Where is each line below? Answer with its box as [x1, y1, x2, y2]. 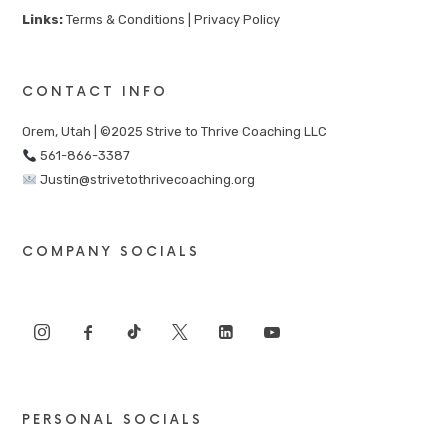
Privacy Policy [194, 12, 281, 28]
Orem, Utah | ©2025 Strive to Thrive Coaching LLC [22, 124, 328, 140]
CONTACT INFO [22, 84, 169, 101]
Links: [22, 12, 64, 28]
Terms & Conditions [66, 12, 186, 28]
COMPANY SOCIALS [22, 244, 201, 261]
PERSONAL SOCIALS [22, 412, 204, 429]
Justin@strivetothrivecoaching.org [37, 172, 256, 188]
